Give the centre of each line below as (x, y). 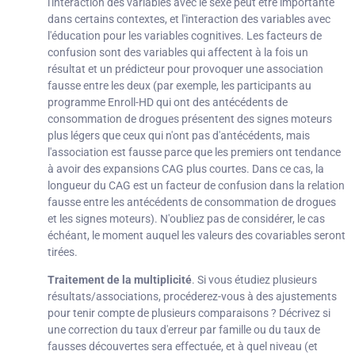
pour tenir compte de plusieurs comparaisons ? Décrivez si (189, 313)
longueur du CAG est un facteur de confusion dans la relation (196, 185)
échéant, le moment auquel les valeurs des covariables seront (197, 235)
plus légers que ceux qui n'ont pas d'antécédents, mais (179, 135)
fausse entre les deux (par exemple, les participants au (179, 85)
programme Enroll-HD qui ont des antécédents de (168, 102)
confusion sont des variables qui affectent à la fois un (178, 52)
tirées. (63, 252)
